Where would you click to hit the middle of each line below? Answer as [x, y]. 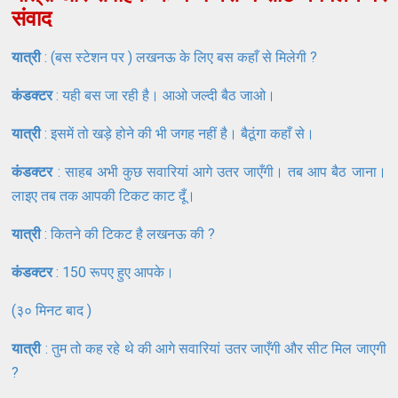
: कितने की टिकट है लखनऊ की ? [128, 234]
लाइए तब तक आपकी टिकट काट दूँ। [106, 195]
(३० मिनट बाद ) [52, 310]
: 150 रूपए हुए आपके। [115, 272]
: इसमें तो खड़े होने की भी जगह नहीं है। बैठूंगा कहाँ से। [180, 133]
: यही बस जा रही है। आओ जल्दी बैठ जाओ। [166, 95]
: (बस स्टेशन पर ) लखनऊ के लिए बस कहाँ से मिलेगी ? [179, 57]
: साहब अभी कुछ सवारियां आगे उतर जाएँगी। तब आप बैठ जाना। [219, 171]
